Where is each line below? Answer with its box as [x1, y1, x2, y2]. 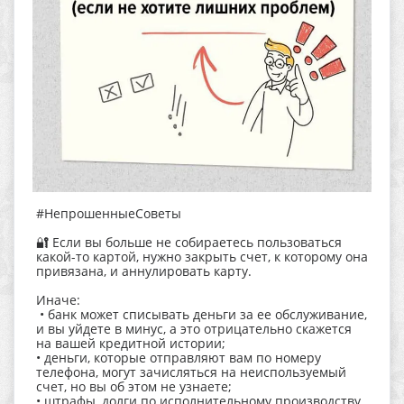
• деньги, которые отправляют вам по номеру [36, 349, 321, 366]
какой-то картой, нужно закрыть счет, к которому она [36, 248, 368, 265]
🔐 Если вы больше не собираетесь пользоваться [36, 234, 342, 251]
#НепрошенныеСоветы [36, 205, 181, 222]
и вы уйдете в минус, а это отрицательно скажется [36, 320, 352, 337]
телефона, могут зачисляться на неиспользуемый [36, 363, 346, 381]
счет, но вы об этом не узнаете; [36, 378, 232, 395]
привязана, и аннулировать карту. [36, 262, 252, 280]
